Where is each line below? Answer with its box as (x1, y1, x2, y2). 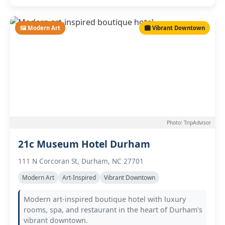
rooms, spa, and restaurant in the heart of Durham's (24, 205, 202, 214)
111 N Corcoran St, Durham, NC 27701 (18, 156, 144, 166)
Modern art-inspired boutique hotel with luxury (24, 194, 186, 204)
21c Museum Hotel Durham (18, 137, 150, 151)
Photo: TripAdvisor (167, 119, 211, 126)
